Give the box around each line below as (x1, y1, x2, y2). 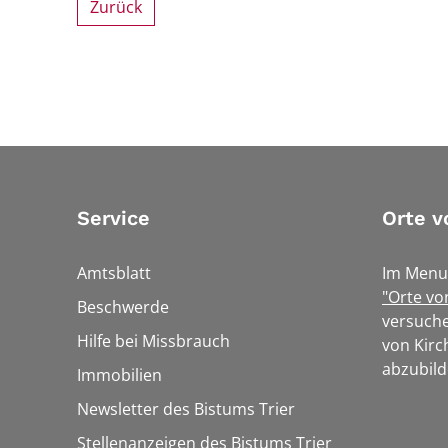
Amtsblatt (77, 262, 151, 285)
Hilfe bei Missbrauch (77, 330, 230, 353)
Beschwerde (77, 296, 169, 319)
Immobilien (77, 364, 162, 387)
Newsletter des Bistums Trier (77, 398, 295, 421)
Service (77, 206, 150, 231)
